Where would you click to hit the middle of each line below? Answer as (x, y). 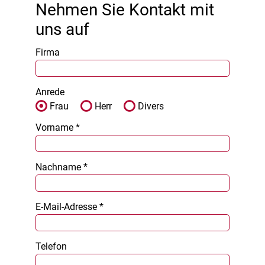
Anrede (50, 92)
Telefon (51, 247)
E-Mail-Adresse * (70, 207)
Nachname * (62, 167)
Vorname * (58, 128)
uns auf (62, 30)
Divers (151, 106)
